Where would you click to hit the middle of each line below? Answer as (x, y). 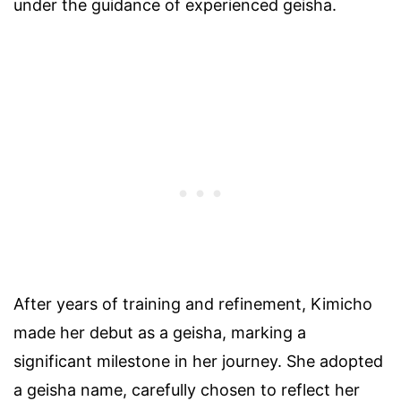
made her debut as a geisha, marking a (160, 332)
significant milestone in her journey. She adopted (198, 361)
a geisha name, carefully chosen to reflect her (187, 389)
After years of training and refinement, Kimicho (193, 303)
